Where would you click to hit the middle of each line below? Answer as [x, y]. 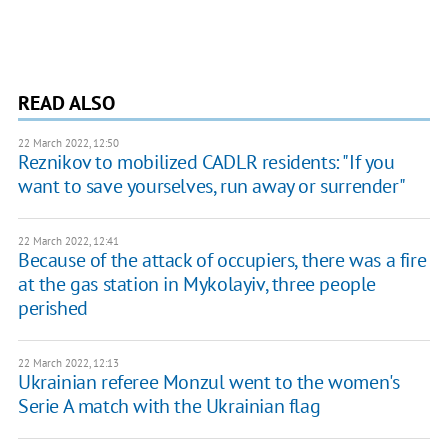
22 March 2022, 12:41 [68, 240]
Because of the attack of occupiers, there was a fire [222, 259]
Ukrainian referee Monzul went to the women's [208, 381]
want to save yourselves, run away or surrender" [211, 185]
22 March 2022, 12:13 [68, 362]
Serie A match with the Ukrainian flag [169, 405]
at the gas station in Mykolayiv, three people [196, 283]
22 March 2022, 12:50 [68, 142]
